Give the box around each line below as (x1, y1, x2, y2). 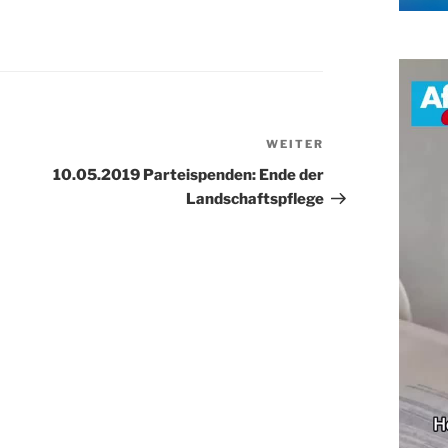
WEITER (265, 137, 324, 151)
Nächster (322, 137, 395, 156)
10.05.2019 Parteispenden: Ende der (52, 166, 324, 184)
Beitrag (322, 161, 381, 180)
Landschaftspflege (185, 190, 324, 208)
